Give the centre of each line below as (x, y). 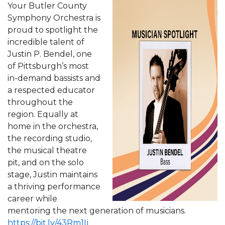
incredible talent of (46, 42)
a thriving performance (54, 186)
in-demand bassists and (54, 78)
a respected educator (51, 90)
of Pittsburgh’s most (48, 66)
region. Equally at (43, 114)
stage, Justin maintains (52, 174)
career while (32, 198)
